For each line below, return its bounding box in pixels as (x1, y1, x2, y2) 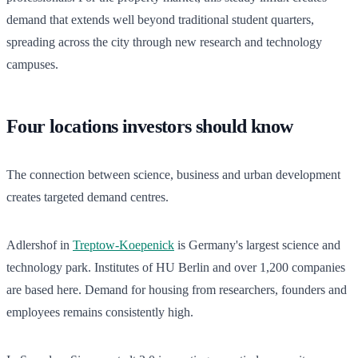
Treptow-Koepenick (73, 237, 174, 252)
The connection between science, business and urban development (6, 167, 340, 181)
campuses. (6, 57, 58, 71)
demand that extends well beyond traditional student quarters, (6, 12, 314, 26)
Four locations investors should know (6, 115, 293, 137)
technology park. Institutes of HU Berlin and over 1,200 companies (6, 260, 345, 274)
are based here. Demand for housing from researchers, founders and (6, 282, 347, 296)
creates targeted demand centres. (6, 189, 169, 204)
